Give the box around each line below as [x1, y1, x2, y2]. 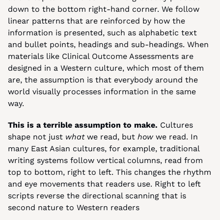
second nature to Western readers [8, 203, 139, 212]
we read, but [87, 132, 137, 141]
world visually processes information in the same [8, 87, 196, 96]
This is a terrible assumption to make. [8, 120, 158, 130]
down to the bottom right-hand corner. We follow [8, 4, 199, 14]
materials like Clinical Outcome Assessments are [8, 52, 193, 61]
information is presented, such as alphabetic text [8, 28, 197, 37]
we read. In [156, 132, 198, 141]
